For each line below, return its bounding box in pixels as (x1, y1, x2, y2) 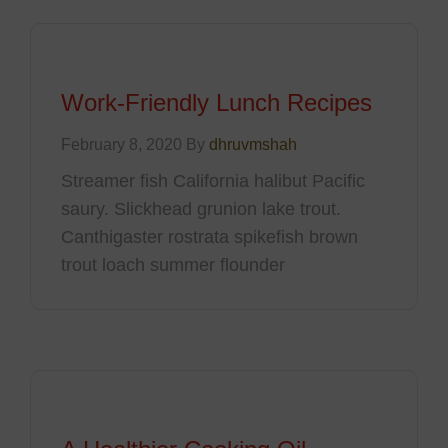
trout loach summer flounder (61, 255, 285, 276)
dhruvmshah (209, 136, 297, 154)
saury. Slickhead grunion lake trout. (61, 199, 341, 220)
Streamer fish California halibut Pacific (61, 171, 365, 192)
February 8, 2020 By (61, 136, 209, 154)
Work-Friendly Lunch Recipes (61, 89, 372, 117)
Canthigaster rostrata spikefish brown (61, 227, 358, 248)
